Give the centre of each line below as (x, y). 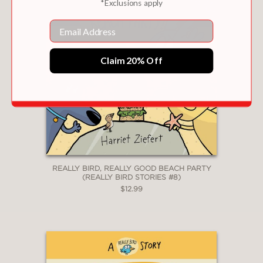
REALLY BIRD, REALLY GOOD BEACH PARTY (131, 168)
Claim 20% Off (131, 60)
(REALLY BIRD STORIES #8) (131, 177)
